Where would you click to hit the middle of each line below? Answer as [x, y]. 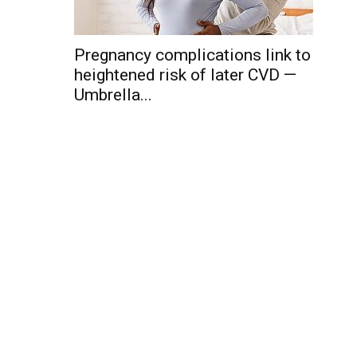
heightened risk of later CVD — [185, 75]
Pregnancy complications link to [192, 55]
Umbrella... [113, 95]
